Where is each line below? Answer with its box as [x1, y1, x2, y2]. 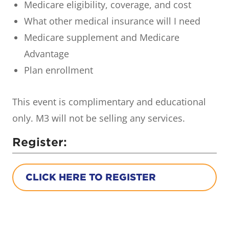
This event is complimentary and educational [12, 96, 206, 108]
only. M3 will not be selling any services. [12, 112, 185, 125]
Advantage [24, 48, 69, 60]
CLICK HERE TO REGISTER [26, 172, 156, 183]
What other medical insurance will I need [24, 15, 200, 28]
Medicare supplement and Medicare [24, 31, 179, 44]
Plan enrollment [24, 64, 93, 77]
